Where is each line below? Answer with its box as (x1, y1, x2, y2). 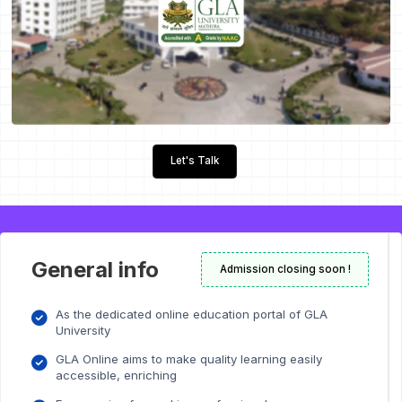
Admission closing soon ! (219, 263, 351, 276)
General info (31, 256, 160, 283)
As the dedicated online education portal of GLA (55, 306, 328, 321)
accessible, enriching (55, 368, 177, 383)
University (55, 322, 110, 337)
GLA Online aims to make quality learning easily (55, 352, 322, 367)
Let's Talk (170, 154, 219, 168)
